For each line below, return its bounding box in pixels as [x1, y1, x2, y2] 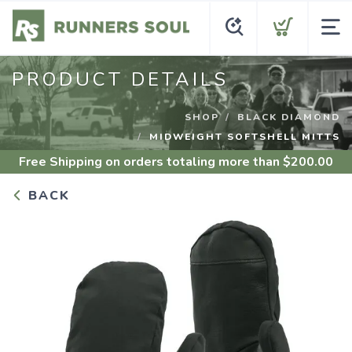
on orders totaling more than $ [102, 153, 291, 170]
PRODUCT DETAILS [12, 66, 229, 92]
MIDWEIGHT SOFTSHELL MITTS [149, 130, 340, 143]
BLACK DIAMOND [237, 110, 340, 123]
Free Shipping [19, 153, 102, 170]
